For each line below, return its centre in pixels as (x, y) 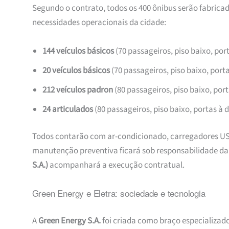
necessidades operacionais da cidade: (99, 23)
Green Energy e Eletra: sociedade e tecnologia (119, 193)
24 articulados (67, 109)
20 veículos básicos (76, 70)
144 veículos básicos (78, 51)
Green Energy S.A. (69, 221)
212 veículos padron (77, 90)
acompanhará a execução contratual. (116, 165)
